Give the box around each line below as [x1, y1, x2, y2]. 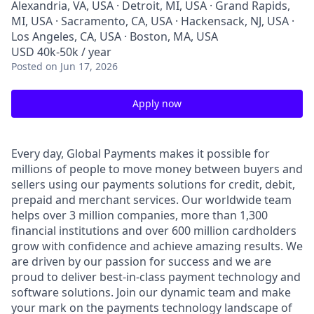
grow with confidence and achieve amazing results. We [11, 238, 303, 254]
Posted [11, 60, 43, 73]
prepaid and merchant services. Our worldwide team [11, 192, 292, 207]
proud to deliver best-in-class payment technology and [11, 269, 301, 285]
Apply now [132, 97, 182, 110]
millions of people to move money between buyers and [11, 161, 303, 177]
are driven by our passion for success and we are [11, 254, 271, 269]
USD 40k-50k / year [11, 44, 111, 60]
